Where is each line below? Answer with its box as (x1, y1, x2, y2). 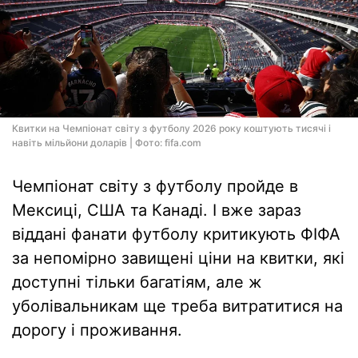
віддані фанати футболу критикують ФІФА (12, 225, 340, 244)
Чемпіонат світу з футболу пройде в (12, 177, 298, 196)
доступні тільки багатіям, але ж (12, 272, 262, 292)
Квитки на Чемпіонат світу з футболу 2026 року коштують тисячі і (12, 122, 331, 134)
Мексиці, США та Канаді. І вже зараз (12, 201, 301, 220)
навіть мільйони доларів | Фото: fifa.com (12, 137, 201, 149)
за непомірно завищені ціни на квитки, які (12, 249, 344, 268)
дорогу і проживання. (12, 320, 182, 340)
